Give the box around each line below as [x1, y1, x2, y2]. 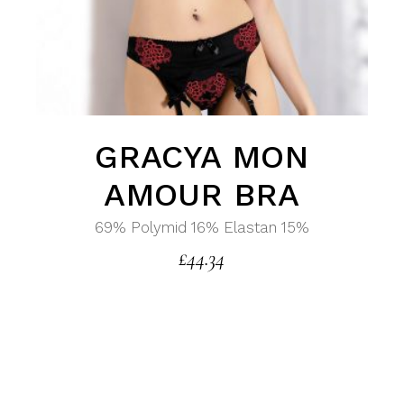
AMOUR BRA [104, 176, 300, 215]
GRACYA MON [95, 138, 309, 177]
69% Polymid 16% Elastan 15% [94, 218, 309, 237]
